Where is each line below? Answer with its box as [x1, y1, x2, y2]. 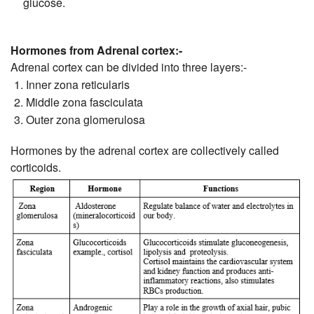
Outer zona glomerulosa [26, 111, 146, 128]
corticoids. [11, 159, 61, 176]
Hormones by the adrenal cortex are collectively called [11, 142, 279, 159]
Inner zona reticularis [26, 76, 130, 93]
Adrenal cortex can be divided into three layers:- [11, 59, 247, 76]
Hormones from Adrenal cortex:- [11, 42, 182, 59]
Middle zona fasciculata [26, 94, 144, 111]
